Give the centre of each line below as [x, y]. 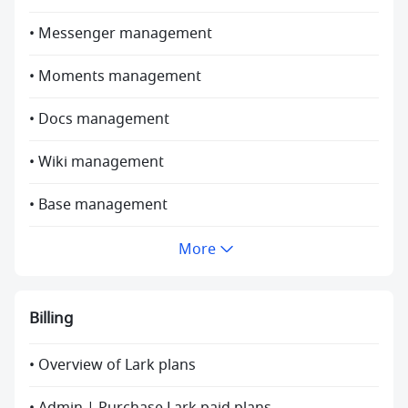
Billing [51, 319]
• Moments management [115, 77]
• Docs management [99, 120]
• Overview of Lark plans [112, 366]
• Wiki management [97, 163]
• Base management [98, 205]
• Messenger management [121, 34]
